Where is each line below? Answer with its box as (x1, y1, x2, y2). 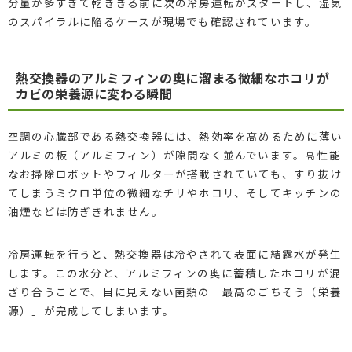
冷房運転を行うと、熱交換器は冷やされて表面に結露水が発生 (7, 245, 342, 262)
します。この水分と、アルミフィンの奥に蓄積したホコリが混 (7, 264, 341, 280)
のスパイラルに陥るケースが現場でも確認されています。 (7, 13, 317, 29)
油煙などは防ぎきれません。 (7, 203, 163, 219)
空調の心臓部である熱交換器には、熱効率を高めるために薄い (7, 127, 343, 144)
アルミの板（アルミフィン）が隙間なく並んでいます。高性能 (7, 146, 341, 163)
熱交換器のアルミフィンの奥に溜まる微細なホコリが (15, 68, 330, 87)
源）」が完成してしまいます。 (7, 302, 174, 318)
